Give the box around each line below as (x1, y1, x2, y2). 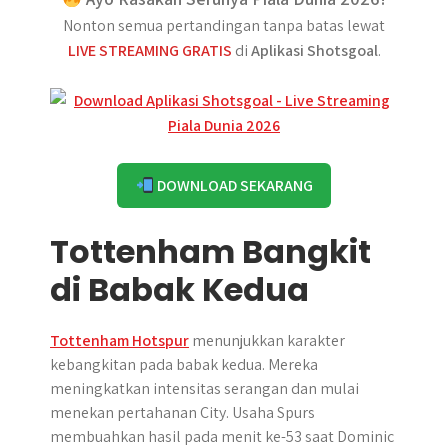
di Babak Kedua (50, 267, 309, 312)
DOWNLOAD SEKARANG (153, 175, 313, 196)
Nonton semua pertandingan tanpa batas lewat (63, 15, 385, 36)
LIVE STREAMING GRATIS (67, 40, 232, 61)
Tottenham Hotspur (50, 330, 189, 351)
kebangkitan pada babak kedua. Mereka (50, 354, 318, 375)
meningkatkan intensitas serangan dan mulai (50, 378, 359, 399)
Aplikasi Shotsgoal (250, 40, 378, 61)
